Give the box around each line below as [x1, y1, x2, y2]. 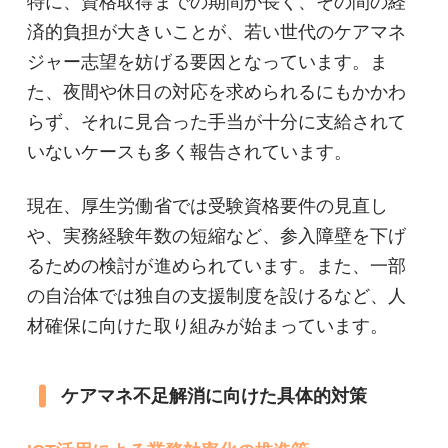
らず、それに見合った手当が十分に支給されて [27, 112, 407, 133]
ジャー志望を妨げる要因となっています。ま [27, 52, 389, 73]
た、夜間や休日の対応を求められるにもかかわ [27, 82, 407, 103]
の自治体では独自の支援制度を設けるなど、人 [27, 285, 407, 306]
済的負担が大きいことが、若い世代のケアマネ [27, 22, 407, 43]
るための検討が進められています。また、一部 [27, 255, 407, 276]
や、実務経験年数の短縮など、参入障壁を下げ [27, 225, 407, 246]
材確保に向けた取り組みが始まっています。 [27, 315, 389, 336]
